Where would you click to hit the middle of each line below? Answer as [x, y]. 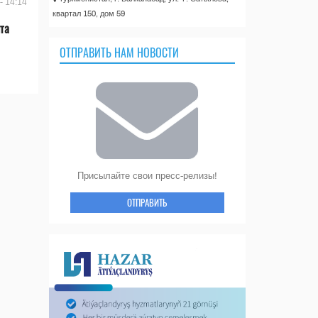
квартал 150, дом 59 [88, 13]
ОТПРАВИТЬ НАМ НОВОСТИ [119, 52]
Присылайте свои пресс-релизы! [147, 176]
